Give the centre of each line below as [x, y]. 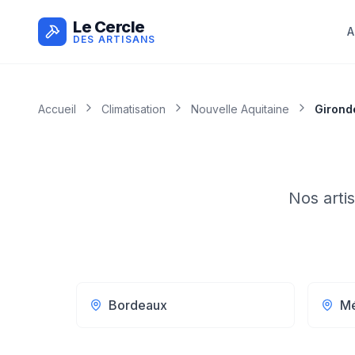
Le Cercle [109, 27]
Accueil [57, 109]
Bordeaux [138, 305]
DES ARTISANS [115, 39]
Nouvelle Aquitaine [240, 109]
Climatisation [134, 109]
